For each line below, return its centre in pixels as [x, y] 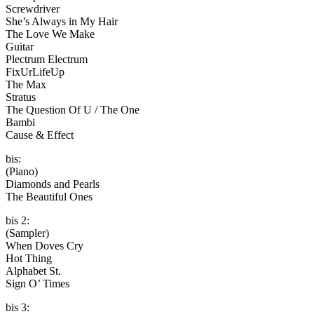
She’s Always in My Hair [62, 21]
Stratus [21, 97]
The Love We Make [50, 34]
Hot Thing [29, 258]
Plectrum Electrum [47, 59]
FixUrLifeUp [35, 71]
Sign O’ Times [37, 283]
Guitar [20, 46]
